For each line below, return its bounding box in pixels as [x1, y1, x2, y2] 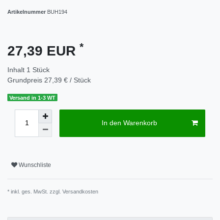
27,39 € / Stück [44, 76, 91, 84]
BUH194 [47, 8, 67, 15]
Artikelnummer [7, 8, 47, 15]
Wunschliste [19, 162, 51, 169]
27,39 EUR [7, 43, 80, 58]
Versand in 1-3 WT [9, 94, 56, 101]
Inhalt [7, 65, 27, 74]
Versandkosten [62, 188, 98, 194]
